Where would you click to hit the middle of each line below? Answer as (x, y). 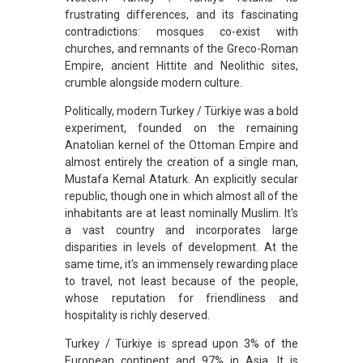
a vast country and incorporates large (181, 230)
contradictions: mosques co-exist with (181, 31)
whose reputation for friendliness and (181, 298)
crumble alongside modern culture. (154, 82)
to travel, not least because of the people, (181, 281)
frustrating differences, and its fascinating (181, 14)
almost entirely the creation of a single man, (181, 162)
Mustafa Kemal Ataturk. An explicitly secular (181, 179)
